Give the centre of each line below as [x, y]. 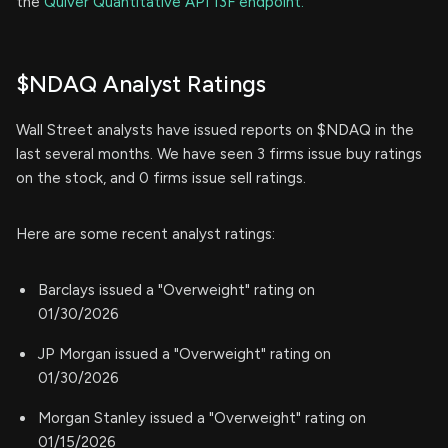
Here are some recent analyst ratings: [145, 234]
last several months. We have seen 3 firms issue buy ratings [219, 154]
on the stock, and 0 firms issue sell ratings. [161, 178]
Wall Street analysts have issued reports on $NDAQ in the [215, 130]
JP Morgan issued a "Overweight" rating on [184, 354]
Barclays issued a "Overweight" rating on [176, 290]
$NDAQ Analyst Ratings [141, 84]
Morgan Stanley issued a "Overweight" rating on [202, 418]
